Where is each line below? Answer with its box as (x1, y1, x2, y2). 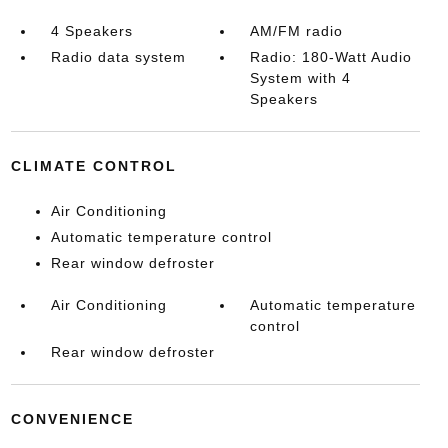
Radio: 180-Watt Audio (250, 49, 413, 65)
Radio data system (50, 49, 186, 65)
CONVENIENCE (10, 411, 134, 427)
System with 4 (250, 70, 352, 86)
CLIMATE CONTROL (10, 158, 177, 174)
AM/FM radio (250, 23, 344, 39)
